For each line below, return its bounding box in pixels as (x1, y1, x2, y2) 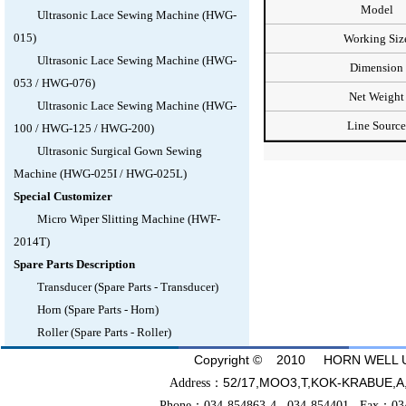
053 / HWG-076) (13, 76, 95, 90)
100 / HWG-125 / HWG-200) (13, 121, 154, 135)
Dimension (350, 61, 403, 74)
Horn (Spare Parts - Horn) (36, 303, 159, 316)
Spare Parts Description (13, 257, 135, 271)
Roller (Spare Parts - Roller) (36, 325, 171, 339)
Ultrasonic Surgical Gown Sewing (36, 144, 202, 158)
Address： (169, 376, 223, 390)
